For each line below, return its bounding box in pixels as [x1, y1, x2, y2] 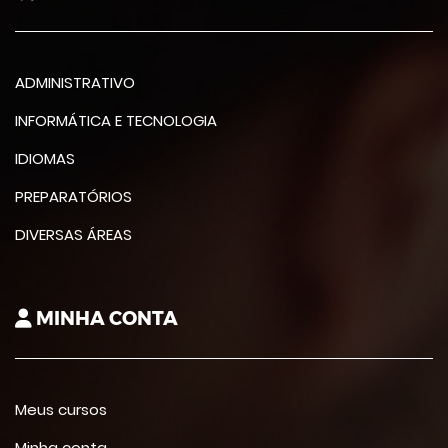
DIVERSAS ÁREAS [15, 224, 132, 245]
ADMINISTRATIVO [15, 72, 135, 93]
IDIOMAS [15, 148, 75, 169]
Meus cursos [15, 399, 107, 420]
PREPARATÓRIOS [15, 186, 132, 207]
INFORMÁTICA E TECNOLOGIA [15, 110, 217, 131]
